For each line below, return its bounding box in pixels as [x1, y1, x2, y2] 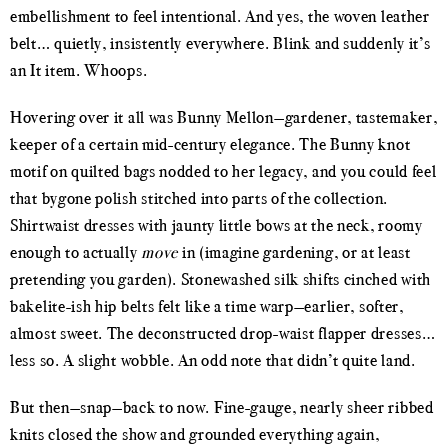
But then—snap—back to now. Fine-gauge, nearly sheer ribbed [10, 396, 434, 418]
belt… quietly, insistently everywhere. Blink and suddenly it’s [10, 32, 431, 54]
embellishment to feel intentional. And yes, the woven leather [10, 5, 430, 27]
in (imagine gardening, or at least [178, 241, 411, 263]
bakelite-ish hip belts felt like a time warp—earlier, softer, [10, 295, 404, 317]
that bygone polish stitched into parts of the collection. [10, 187, 388, 209]
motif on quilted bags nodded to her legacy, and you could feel [10, 160, 437, 182]
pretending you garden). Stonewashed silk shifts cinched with [10, 268, 432, 290]
